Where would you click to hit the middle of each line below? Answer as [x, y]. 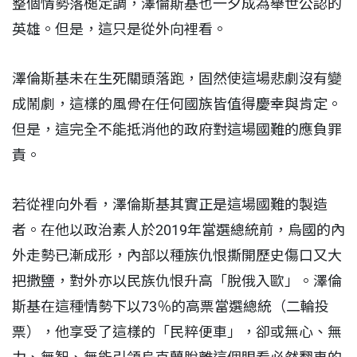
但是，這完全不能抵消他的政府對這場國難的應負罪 [177, 129]
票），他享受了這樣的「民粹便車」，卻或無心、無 [177, 331]
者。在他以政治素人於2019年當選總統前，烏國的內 [178, 229]
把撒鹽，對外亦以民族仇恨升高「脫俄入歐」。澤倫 [177, 280]
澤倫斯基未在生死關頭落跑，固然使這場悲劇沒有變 [177, 78]
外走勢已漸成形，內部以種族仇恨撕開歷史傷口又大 [177, 255]
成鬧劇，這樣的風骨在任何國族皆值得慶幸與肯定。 [177, 104]
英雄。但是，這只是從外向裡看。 [121, 29]
